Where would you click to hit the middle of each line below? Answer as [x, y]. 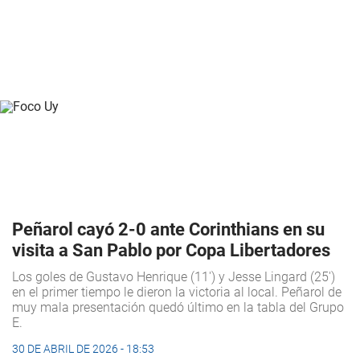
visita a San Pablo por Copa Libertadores [171, 251]
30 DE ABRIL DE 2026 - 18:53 [83, 349]
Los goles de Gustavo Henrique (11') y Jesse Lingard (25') [174, 277]
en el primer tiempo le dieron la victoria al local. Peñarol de [177, 292]
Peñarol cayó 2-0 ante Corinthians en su [168, 230]
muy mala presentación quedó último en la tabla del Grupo [178, 308]
